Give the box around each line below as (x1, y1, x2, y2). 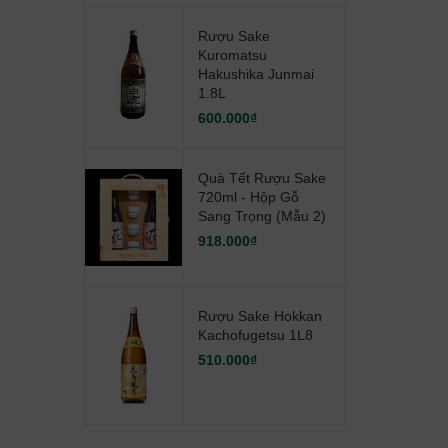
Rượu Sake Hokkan (197, 308, 322, 324)
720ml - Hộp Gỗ (197, 189, 299, 205)
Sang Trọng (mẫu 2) (197, 208, 326, 224)
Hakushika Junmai (197, 66, 314, 82)
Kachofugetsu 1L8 (197, 327, 313, 343)
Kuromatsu (197, 47, 267, 63)
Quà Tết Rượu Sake (197, 170, 326, 186)
